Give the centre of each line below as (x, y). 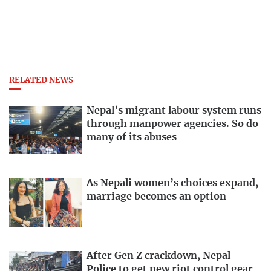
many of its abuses (132, 138)
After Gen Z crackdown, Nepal (158, 256)
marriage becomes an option (156, 197)
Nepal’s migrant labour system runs (174, 111)
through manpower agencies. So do (172, 124)
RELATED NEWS (41, 81)
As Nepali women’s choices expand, (172, 184)
